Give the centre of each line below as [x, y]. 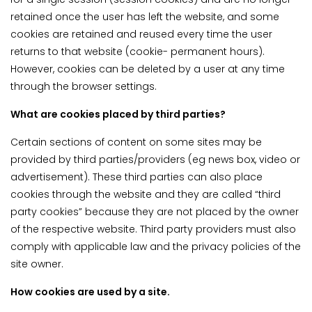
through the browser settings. [84, 87]
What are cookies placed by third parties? [118, 115]
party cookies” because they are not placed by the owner [155, 212]
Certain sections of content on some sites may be [136, 142]
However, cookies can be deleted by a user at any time [148, 69]
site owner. [37, 264]
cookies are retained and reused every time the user [141, 34]
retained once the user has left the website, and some [145, 17]
